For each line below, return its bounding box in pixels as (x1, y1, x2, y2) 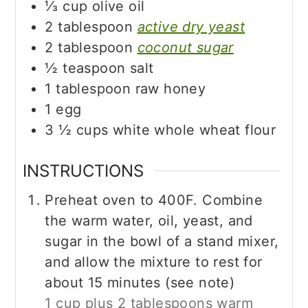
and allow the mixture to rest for (45, 253, 263, 270)
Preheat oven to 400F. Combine (45, 191, 263, 208)
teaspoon (63, 59, 126, 76)
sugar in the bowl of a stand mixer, (45, 232, 279, 250)
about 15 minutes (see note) (45, 274, 235, 291)
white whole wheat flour (113, 121, 276, 138)
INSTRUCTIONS (23, 160, 144, 181)
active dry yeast (137, 18, 245, 35)
